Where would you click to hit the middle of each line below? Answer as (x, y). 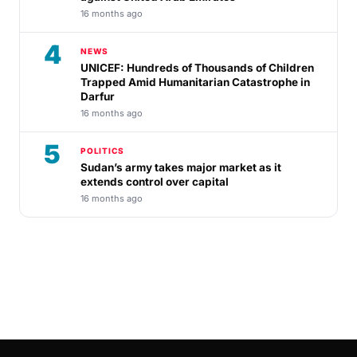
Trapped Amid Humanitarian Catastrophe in (195, 82)
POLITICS (102, 151)
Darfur (98, 97)
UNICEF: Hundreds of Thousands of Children (197, 68)
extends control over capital (155, 182)
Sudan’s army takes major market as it (181, 168)
